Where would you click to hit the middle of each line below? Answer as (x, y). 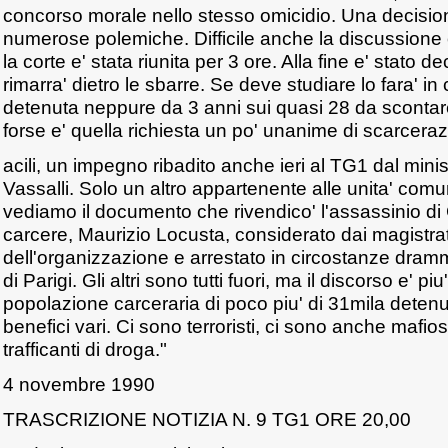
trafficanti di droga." (85, 349)
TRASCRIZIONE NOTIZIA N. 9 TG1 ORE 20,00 (207, 419)
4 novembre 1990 (79, 384)
